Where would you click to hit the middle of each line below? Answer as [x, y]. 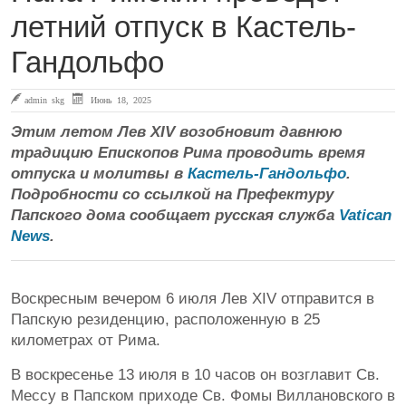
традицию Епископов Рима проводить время [188, 153]
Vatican [365, 216]
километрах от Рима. [86, 341]
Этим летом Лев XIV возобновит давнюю [177, 132]
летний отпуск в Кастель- [184, 27]
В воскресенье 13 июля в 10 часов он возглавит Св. [195, 375]
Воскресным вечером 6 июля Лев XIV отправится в [193, 299]
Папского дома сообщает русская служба [175, 216]
